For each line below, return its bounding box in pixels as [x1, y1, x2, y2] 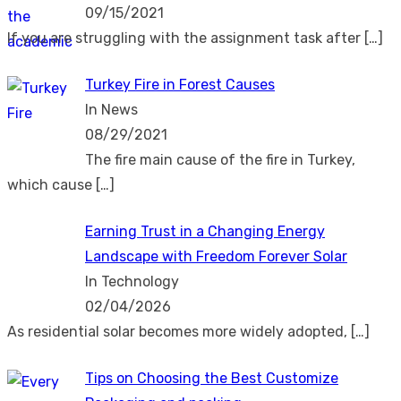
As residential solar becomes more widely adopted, [7, 322, 351, 340]
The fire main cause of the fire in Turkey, [85, 150, 355, 168]
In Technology [85, 272, 179, 290]
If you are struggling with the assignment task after [7, 29, 364, 47]
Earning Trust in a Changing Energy [85, 222, 325, 240]
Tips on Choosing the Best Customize [85, 369, 338, 387]
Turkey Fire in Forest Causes [85, 75, 275, 93]
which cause [7, 175, 96, 193]
